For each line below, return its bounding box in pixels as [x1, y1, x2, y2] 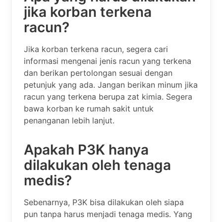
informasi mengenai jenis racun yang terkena [24, 55, 191, 66]
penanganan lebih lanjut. [24, 115, 114, 125]
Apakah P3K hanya [24, 141, 149, 158]
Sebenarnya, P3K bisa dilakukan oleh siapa [24, 197, 184, 207]
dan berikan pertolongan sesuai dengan [24, 67, 172, 78]
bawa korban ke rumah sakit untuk [24, 103, 154, 113]
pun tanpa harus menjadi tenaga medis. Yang [24, 209, 192, 219]
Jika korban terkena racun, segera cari [24, 44, 168, 54]
